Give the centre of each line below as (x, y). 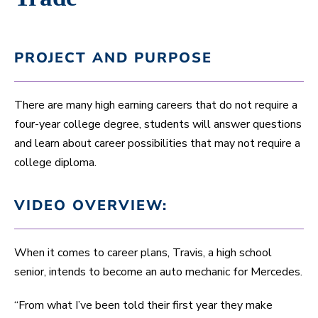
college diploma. (55, 162)
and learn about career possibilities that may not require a (157, 143)
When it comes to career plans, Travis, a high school (143, 252)
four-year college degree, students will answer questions (158, 124)
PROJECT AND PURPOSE (113, 57)
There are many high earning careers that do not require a (156, 105)
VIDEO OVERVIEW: (91, 205)
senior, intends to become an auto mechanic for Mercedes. (158, 272)
